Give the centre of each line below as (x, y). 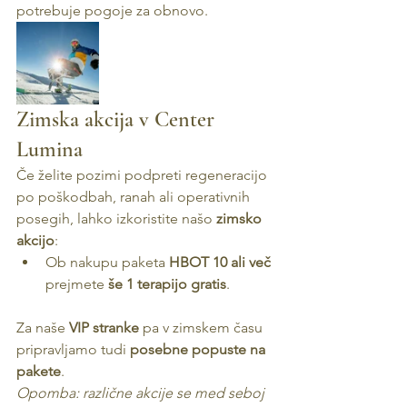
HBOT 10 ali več (220, 262)
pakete (39, 371)
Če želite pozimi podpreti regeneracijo (144, 175)
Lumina (50, 149)
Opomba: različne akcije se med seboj (142, 393)
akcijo (35, 240)
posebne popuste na (199, 349)
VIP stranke (104, 328)
